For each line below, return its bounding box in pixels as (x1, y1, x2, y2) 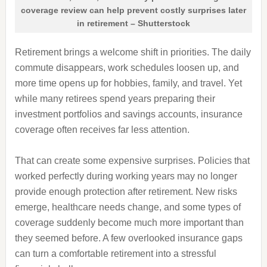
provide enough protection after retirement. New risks (14, 187, 237, 197)
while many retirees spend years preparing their (14, 94, 215, 104)
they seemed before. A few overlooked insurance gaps (14, 233, 243, 243)
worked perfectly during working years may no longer (14, 171, 237, 181)
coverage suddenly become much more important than (14, 218, 244, 228)
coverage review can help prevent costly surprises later (20, 5, 246, 15)
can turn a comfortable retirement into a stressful (14, 249, 216, 259)
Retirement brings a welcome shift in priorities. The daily (14, 47, 251, 57)
